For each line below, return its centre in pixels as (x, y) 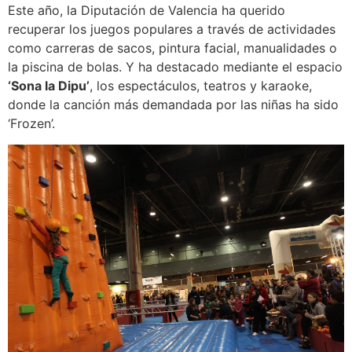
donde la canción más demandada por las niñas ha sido (173, 105)
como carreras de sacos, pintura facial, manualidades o (172, 48)
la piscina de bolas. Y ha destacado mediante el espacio (175, 67)
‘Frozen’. (31, 124)
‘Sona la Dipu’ (49, 86)
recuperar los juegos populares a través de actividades (172, 29)
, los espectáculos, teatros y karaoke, (201, 86)
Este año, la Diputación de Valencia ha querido (147, 11)
